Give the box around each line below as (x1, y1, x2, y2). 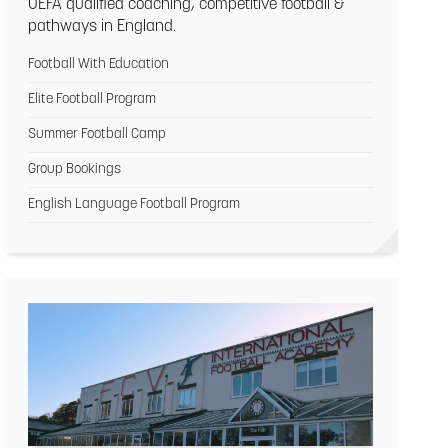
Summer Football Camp (28, 126, 167, 142)
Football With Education (28, 56, 170, 72)
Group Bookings (28, 161, 122, 177)
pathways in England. (28, 18, 177, 35)
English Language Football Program (28, 196, 241, 212)
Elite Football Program (28, 91, 157, 107)
